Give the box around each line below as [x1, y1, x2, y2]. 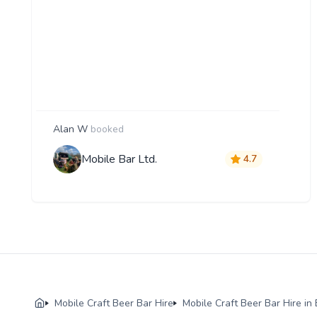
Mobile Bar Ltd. [81, 151, 157, 167]
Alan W [53, 122, 88, 136]
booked [91, 122, 124, 136]
